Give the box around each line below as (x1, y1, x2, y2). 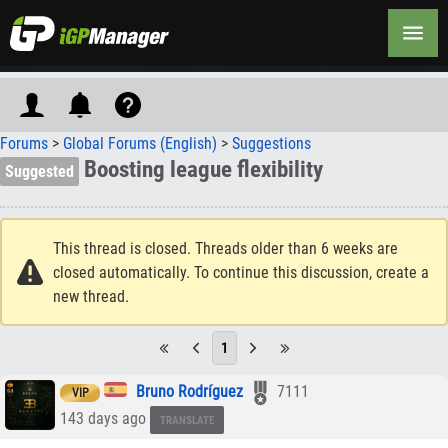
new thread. (53, 287, 129, 306)
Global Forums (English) (63, 134, 217, 153)
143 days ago (60, 409, 150, 429)
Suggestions (232, 134, 311, 153)
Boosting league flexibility (79, 156, 323, 183)
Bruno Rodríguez (136, 382, 243, 402)
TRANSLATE (160, 413, 214, 427)
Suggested (5, 162, 74, 181)
